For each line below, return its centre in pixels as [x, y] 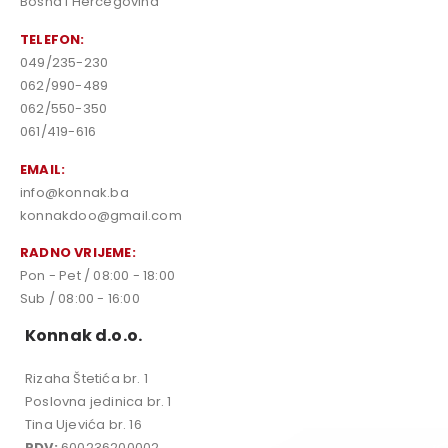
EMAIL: [43, 169]
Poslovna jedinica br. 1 [98, 401]
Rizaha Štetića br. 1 [86, 378]
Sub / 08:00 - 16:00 [80, 299]
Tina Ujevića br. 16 [83, 424]
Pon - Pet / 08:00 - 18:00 [97, 276]
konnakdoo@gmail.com [101, 215]
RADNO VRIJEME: [78, 253]
